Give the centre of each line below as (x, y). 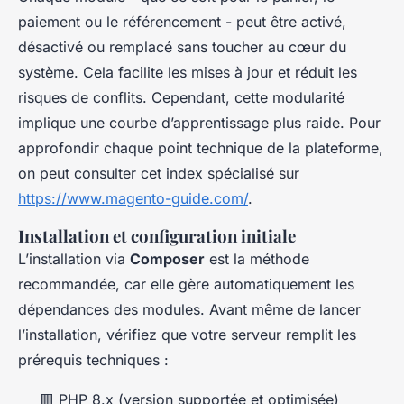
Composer (167, 259)
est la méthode (257, 259)
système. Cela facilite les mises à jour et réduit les (188, 73)
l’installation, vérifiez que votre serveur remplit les (187, 335)
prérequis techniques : (93, 360)
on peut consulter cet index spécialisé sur (159, 174)
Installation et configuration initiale (157, 236)
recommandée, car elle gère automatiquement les (186, 285)
